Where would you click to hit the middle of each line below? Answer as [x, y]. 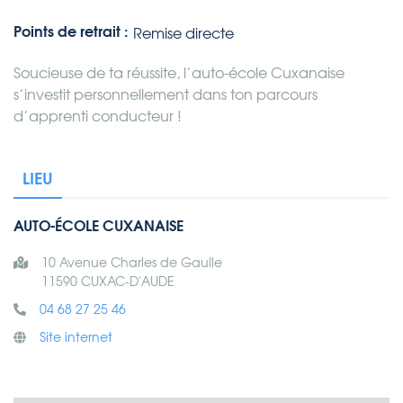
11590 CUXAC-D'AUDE [107, 282]
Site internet [76, 338]
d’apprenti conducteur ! [98, 116]
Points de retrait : [71, 33]
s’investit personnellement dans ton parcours [166, 95]
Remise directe [184, 34]
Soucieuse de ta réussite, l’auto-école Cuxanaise [179, 73]
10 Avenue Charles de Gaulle [131, 263]
